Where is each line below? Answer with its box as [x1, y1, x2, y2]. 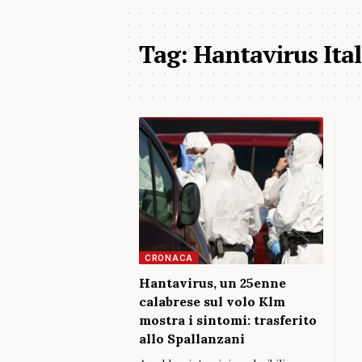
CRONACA [145, 253, 193, 263]
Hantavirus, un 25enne [139, 275, 286, 291]
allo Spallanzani [139, 330, 245, 347]
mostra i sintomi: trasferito [139, 312, 317, 328]
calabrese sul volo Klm [139, 293, 285, 309]
